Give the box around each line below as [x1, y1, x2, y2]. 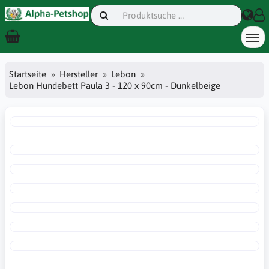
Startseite [9, 68, 46, 79]
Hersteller [59, 68, 98, 79]
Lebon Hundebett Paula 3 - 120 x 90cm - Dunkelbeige [9, 80, 220, 91]
